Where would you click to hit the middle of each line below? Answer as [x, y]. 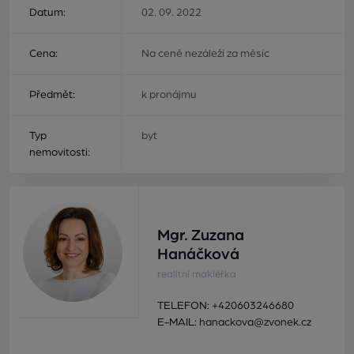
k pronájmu [169, 94]
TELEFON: [183, 306]
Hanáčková [198, 254]
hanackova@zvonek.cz [255, 323]
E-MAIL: [177, 323]
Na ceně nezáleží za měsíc [206, 53]
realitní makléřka [196, 275]
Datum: [47, 12]
